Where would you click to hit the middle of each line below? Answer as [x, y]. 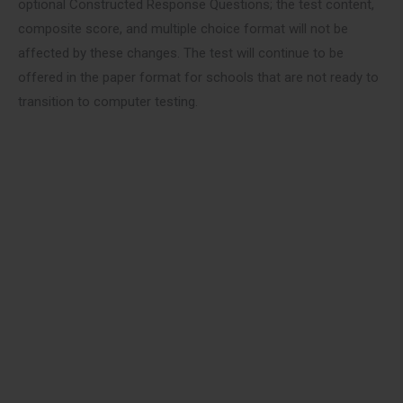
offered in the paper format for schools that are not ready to [198, 77]
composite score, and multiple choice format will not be [183, 29]
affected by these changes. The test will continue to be [181, 53]
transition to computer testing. [108, 102]
